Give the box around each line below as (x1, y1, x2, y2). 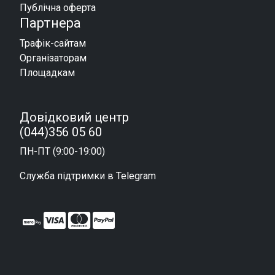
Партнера (20, 15, 81, 31)
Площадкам (20, 67, 75, 79)
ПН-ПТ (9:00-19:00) (20, 145, 105, 158)
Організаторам (20, 52, 87, 64)
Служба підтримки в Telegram (20, 170, 156, 182)
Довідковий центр (20, 110, 129, 125)
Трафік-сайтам (20, 37, 86, 50)
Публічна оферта (20, 2, 96, 14)
